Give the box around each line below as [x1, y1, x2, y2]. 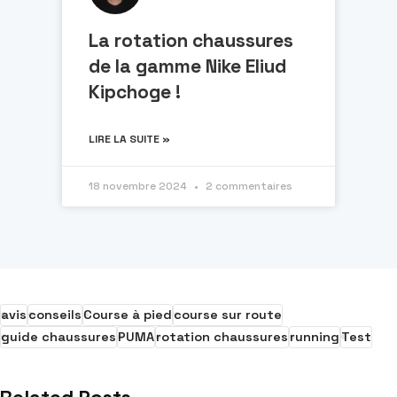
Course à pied [83, 306, 172, 323]
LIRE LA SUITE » [89, 131, 170, 146]
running [290, 328, 339, 345]
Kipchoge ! [89, 79, 181, 104]
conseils [28, 306, 82, 323]
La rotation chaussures [89, 27, 293, 52]
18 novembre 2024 [89, 178, 190, 193]
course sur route [174, 306, 282, 323]
